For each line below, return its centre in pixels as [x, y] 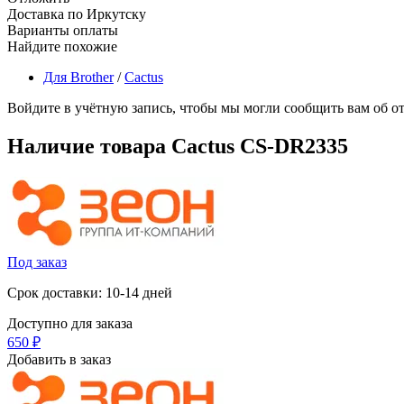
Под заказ [37, 262]
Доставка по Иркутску [77, 14]
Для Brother [78, 77]
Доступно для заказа [70, 323]
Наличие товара [89, 146]
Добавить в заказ [59, 359]
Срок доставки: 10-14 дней [90, 292]
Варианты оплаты [63, 30]
